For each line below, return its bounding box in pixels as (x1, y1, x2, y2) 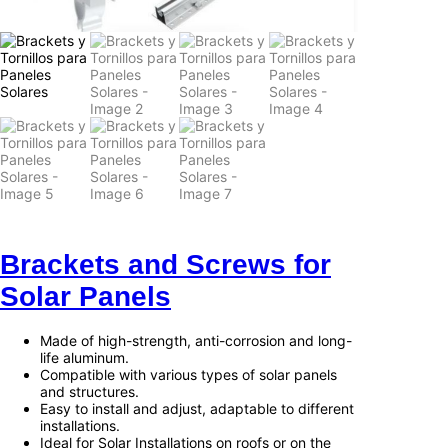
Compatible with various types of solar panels (40, 365, 337, 383)
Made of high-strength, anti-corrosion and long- (40, 331, 352, 349)
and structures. (40, 382, 139, 400)
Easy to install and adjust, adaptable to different (40, 399, 354, 417)
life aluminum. (40, 348, 129, 366)
